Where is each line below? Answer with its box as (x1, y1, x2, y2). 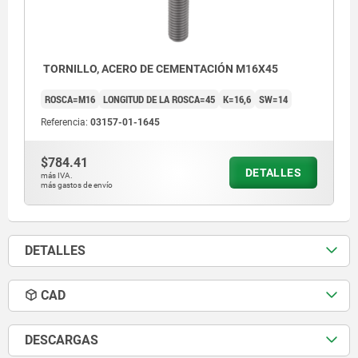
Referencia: (41, 116, 90, 128)
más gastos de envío (41, 180, 113, 189)
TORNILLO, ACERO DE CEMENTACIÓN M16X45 (41, 62, 278, 75)
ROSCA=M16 (45, 91, 95, 106)
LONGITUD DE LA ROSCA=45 (103, 91, 215, 106)
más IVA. (41, 170, 73, 180)
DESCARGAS (25, 332, 98, 348)
